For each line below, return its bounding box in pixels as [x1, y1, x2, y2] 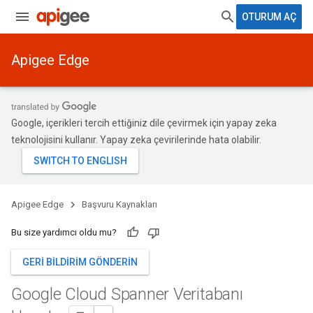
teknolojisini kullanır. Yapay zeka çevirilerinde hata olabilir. [11, 134, 261, 145]
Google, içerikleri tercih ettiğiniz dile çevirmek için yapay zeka [11, 117, 277, 129]
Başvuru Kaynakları [82, 199, 157, 210]
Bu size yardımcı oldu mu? [11, 227, 117, 238]
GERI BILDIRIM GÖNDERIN [22, 256, 138, 268]
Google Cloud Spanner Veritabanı [11, 284, 243, 304]
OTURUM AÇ [242, 11, 296, 22]
